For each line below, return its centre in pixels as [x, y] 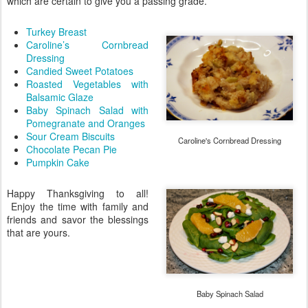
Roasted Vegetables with [87, 84]
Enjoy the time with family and [78, 206]
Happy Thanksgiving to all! [78, 193]
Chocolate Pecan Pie [71, 149]
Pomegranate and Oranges [86, 123]
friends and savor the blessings [78, 219]
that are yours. [38, 232]
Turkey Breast [56, 32]
